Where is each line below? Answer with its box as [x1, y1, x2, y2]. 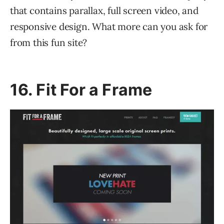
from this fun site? [10, 36, 87, 48]
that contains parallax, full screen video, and [10, 4, 198, 16]
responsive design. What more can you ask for [10, 20, 208, 32]
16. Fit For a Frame [10, 79, 152, 99]
